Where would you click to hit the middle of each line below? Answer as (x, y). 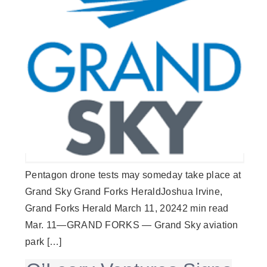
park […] (44, 242)
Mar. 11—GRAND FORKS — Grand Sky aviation (132, 225)
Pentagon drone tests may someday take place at (133, 175)
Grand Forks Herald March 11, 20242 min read (128, 209)
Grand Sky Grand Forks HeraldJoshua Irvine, (124, 192)
